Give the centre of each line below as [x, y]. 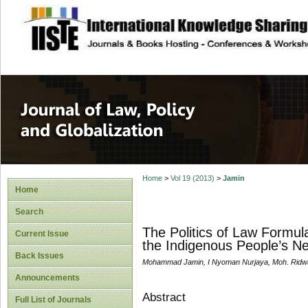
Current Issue [42, 234]
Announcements [47, 278]
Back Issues [40, 256]
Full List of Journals [53, 300]
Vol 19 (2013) [192, 178]
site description [133, 21]
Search [29, 212]
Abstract [164, 297]
